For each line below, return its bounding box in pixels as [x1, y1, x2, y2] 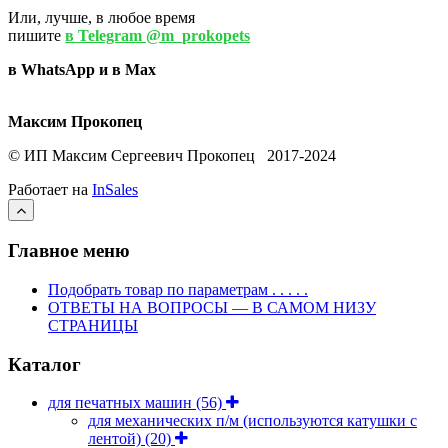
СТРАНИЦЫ [48, 316, 138, 334]
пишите [8, 27, 65, 45]
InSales [92, 181, 138, 199]
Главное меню [8, 240, 130, 262]
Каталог [8, 353, 81, 375]
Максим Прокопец [8, 113, 142, 131]
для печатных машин [48, 394, 196, 412]
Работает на [8, 181, 92, 199]
